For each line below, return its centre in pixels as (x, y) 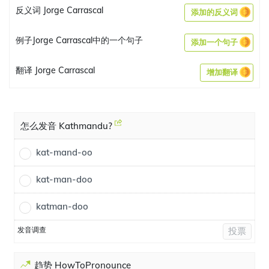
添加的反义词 (214, 12)
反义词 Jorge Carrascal (59, 10)
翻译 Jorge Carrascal (55, 70)
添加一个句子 (214, 42)
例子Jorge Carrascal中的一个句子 (79, 40)
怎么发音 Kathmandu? (68, 126)
